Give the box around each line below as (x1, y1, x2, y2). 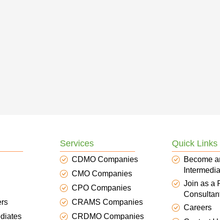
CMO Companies (72, 169, 132, 178)
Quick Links (172, 138, 218, 148)
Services (60, 138, 94, 148)
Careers (184, 203, 212, 212)
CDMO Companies (72, 155, 138, 164)
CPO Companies (72, 184, 131, 192)
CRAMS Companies (72, 198, 143, 206)
